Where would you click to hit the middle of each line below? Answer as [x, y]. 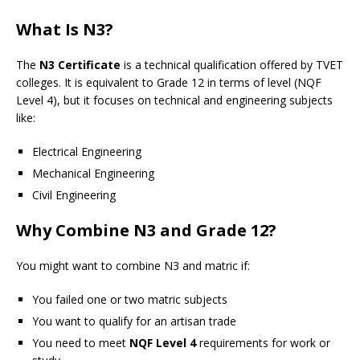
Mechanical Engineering [93, 173]
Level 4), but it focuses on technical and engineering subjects [174, 100]
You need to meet [81, 343]
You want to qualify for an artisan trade [134, 321]
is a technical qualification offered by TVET [232, 65]
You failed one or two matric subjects [130, 299]
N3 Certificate [80, 65]
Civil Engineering [74, 195]
